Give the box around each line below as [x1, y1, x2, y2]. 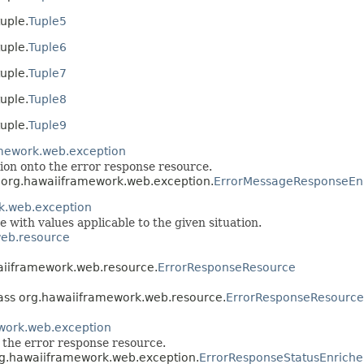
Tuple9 [28, 118, 67, 132]
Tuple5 [28, 14, 67, 28]
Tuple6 [28, 40, 67, 54]
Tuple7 [28, 66, 67, 80]
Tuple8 [28, 92, 67, 106]
